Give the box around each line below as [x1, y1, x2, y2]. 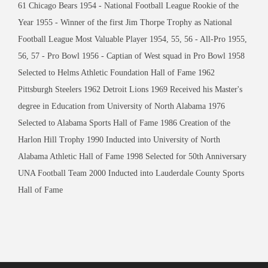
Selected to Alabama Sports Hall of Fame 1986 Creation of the [18, 118, 230, 127]
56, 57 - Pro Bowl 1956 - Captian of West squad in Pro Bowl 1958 [18, 51, 245, 60]
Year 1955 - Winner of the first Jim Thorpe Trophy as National [18, 17, 232, 27]
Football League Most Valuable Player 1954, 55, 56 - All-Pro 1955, [18, 34, 247, 44]
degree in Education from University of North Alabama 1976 [18, 101, 225, 111]
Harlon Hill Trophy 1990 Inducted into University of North [18, 135, 220, 144]
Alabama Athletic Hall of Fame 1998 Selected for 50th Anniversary [18, 151, 246, 161]
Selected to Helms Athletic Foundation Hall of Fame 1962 [18, 68, 215, 77]
